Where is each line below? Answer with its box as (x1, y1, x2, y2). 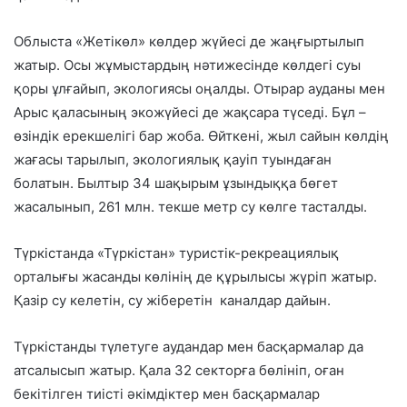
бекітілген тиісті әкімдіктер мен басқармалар (14, 385, 320, 403)
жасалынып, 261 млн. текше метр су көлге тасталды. (14, 198, 367, 216)
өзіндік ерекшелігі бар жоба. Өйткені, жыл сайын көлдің (14, 127, 389, 145)
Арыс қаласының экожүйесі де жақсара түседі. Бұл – (14, 104, 366, 122)
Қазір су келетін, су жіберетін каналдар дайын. (14, 292, 331, 310)
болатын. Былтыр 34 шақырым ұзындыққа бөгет (14, 174, 338, 193)
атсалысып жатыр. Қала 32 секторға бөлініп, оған (14, 362, 344, 380)
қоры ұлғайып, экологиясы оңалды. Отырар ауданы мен (14, 80, 385, 98)
